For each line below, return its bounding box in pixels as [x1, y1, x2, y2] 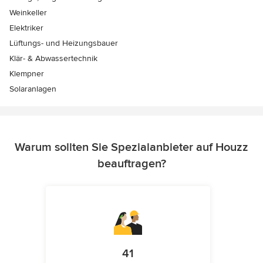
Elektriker [9, 23, 43, 33]
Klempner [9, 69, 44, 79]
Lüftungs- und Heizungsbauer [9, 38, 118, 49]
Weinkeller [9, 8, 47, 18]
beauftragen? [97, 157, 166, 171]
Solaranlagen [9, 84, 56, 95]
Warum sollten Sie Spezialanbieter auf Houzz [15, 140, 248, 155]
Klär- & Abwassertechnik [9, 53, 97, 64]
